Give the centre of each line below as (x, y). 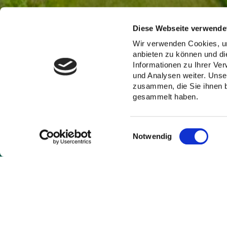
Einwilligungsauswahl (168, 129)
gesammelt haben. (166, 97)
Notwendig (153, 136)
